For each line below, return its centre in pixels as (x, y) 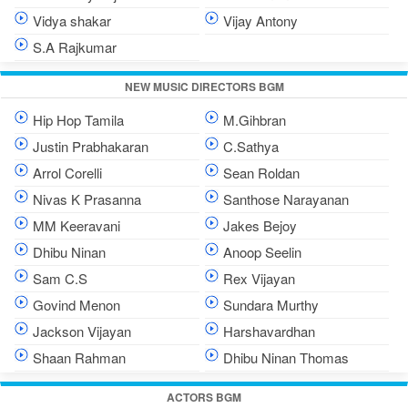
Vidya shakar (72, 20)
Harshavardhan (269, 331)
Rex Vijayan (259, 278)
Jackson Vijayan (82, 331)
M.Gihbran (254, 119)
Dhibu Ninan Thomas (286, 357)
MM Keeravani (76, 225)
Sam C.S (60, 278)
